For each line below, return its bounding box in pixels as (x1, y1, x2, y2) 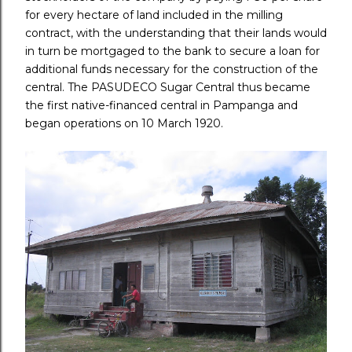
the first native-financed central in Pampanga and (25, 97, 298, 112)
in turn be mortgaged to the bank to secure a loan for (25, 43, 320, 58)
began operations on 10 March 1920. (25, 115, 226, 130)
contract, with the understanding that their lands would (25, 25, 327, 40)
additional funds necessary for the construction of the (25, 61, 318, 76)
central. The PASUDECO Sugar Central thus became (25, 79, 310, 94)
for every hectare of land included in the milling (25, 7, 283, 22)
